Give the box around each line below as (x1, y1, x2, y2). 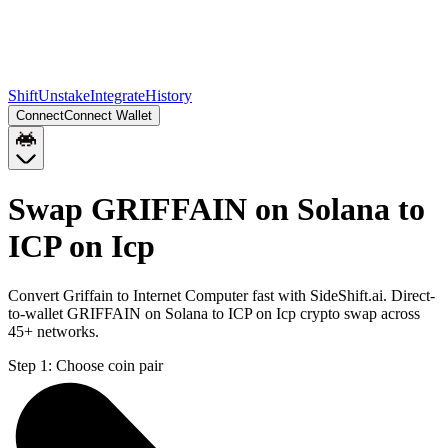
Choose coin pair (56, 356, 163, 374)
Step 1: (8, 356, 52, 374)
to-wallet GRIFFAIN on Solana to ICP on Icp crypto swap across (8, 304, 420, 322)
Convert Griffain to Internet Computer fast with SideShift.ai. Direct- (8, 286, 435, 304)
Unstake (38, 87, 90, 104)
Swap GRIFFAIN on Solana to (8, 191, 425, 228)
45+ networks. (8, 322, 99, 340)
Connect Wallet (64, 108, 152, 123)
